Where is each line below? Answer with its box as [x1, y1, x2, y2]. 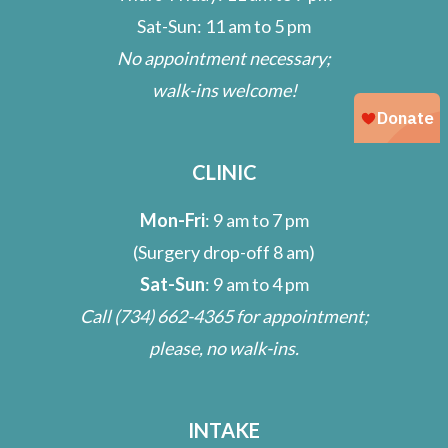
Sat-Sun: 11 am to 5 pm [137, 14, 311, 37]
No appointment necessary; [117, 46, 331, 69]
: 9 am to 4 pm [204, 273, 309, 296]
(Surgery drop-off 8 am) [133, 241, 315, 264]
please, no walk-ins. [149, 337, 299, 360]
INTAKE [188, 418, 260, 443]
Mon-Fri [139, 209, 205, 232]
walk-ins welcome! [151, 78, 297, 101]
